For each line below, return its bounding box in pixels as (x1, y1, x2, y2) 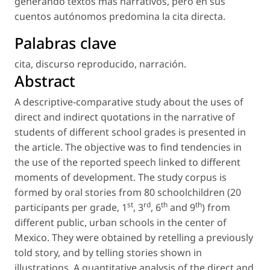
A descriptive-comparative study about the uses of (14, 95, 243, 108)
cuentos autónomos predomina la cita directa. (14, 10, 225, 23)
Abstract (14, 71, 75, 91)
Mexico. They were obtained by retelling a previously (14, 231, 253, 244)
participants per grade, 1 (14, 201, 127, 214)
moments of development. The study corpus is (14, 171, 227, 184)
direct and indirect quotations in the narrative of (14, 110, 235, 124)
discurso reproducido (36, 57, 134, 71)
